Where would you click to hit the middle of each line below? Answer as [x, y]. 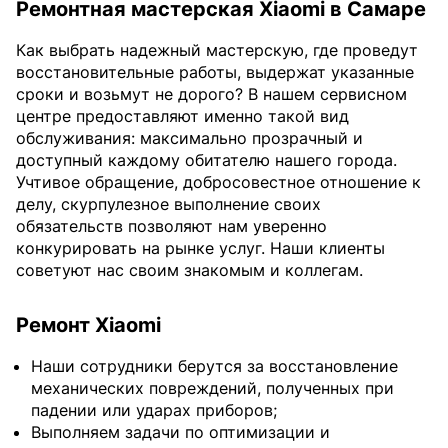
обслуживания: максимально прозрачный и [189, 137]
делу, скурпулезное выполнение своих [168, 203]
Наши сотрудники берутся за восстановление [214, 365]
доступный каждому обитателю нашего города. [206, 159]
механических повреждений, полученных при [212, 387]
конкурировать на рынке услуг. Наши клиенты [200, 247]
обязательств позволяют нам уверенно [171, 225]
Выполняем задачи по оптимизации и [180, 431]
